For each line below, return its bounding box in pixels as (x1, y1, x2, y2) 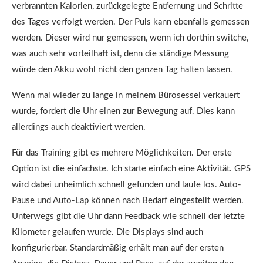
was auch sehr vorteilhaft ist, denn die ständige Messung (12, 49, 229, 58)
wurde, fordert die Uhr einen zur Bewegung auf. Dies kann (12, 107, 235, 116)
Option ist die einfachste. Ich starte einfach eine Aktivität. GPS (12, 164, 251, 173)
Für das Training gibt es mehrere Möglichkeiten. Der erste (12, 149, 232, 157)
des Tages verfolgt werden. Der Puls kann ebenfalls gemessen (12, 18, 249, 26)
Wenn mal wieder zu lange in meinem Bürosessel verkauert (12, 91, 240, 100)
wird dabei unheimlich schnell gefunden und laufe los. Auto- (12, 180, 241, 189)
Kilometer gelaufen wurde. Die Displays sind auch (12, 228, 203, 237)
